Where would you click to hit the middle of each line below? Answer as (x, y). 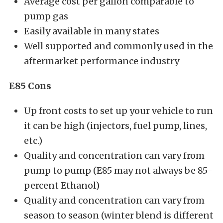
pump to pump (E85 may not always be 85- (118, 170)
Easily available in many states (92, 31)
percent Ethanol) (62, 185)
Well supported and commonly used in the (118, 46)
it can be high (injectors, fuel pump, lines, (115, 125)
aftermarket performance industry (102, 61)
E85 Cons (30, 86)
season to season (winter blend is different (119, 215)
